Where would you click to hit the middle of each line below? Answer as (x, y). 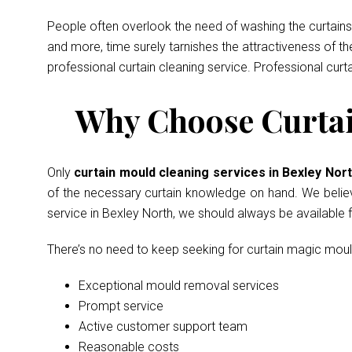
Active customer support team (163, 326)
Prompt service (121, 306)
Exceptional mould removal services (179, 286)
